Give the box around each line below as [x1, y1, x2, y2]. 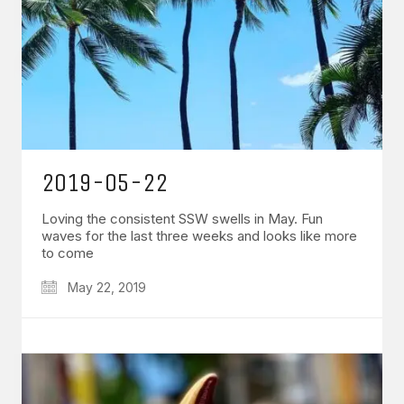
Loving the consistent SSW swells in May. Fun [41, 209, 323, 227]
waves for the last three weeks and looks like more [41, 226, 357, 244]
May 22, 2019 [64, 279, 146, 295]
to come [41, 243, 94, 262]
